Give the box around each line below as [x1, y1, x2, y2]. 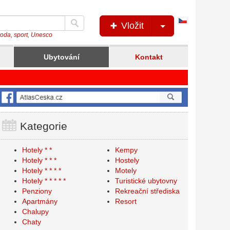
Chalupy [22, 207, 49, 216]
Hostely [115, 156, 140, 165]
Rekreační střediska [115, 187, 180, 196]
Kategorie [16, 120, 67, 132]
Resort [115, 197, 137, 206]
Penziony [22, 187, 52, 196]
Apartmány [22, 197, 57, 206]
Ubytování [43, 53, 80, 61]
